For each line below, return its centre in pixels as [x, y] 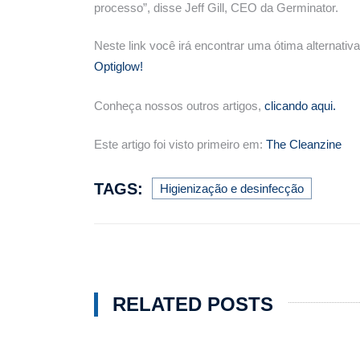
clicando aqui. [300, 105]
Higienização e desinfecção [232, 188]
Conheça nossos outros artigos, [179, 105]
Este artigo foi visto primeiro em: [180, 145]
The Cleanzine [304, 145]
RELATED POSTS [193, 304]
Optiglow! [119, 67]
